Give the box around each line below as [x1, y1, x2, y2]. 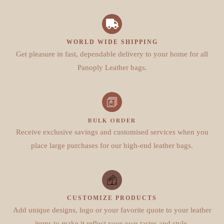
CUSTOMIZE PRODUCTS [67, 194, 157, 201]
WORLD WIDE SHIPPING [66, 38, 158, 45]
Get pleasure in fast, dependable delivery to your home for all [16, 49, 208, 58]
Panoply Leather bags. [77, 63, 147, 71]
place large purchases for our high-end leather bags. [31, 141, 193, 149]
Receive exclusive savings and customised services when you [15, 127, 208, 136]
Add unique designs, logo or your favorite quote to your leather [12, 205, 211, 214]
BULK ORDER [88, 115, 136, 124]
